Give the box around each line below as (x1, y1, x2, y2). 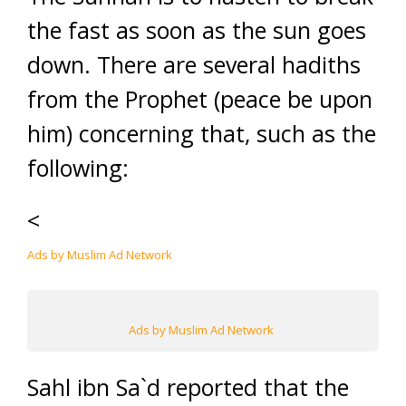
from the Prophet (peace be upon (27, 83, 372, 114)
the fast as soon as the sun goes (27, 14, 366, 45)
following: (27, 152, 129, 183)
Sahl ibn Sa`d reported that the (27, 372, 349, 402)
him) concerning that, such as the (27, 118, 376, 149)
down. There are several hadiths (27, 49, 361, 80)
